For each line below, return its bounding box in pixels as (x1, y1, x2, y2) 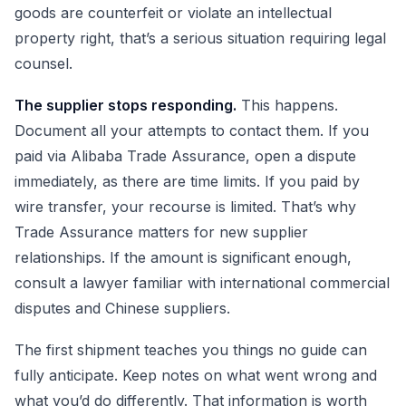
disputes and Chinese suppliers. (14, 298, 230, 317)
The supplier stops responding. (14, 95, 237, 114)
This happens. (237, 95, 338, 114)
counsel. (14, 54, 72, 73)
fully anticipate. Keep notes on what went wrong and (14, 365, 377, 384)
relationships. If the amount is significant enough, (14, 247, 352, 266)
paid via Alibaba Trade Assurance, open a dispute (14, 146, 356, 165)
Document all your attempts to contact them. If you (14, 121, 369, 140)
